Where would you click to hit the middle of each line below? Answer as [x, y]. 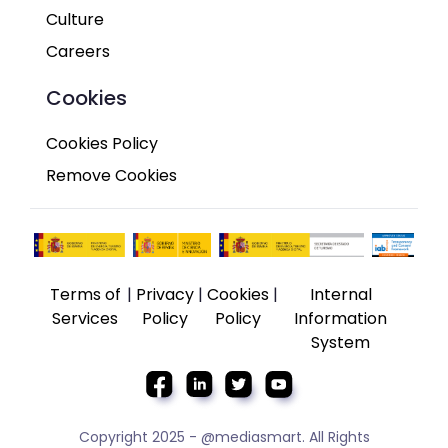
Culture [75, 20]
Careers [78, 52]
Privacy [164, 295]
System [341, 343]
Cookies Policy [102, 144]
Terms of [85, 295]
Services [85, 319]
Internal [340, 295]
